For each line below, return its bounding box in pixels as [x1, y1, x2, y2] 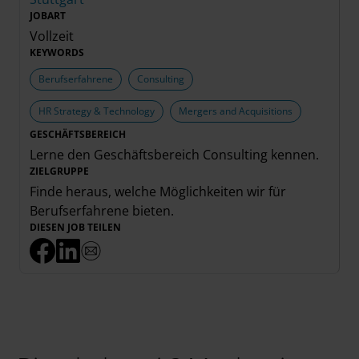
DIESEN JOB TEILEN [30, 220, 121, 234]
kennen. [271, 146, 319, 163]
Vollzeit [30, 27, 74, 45]
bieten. [129, 202, 174, 220]
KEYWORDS [30, 46, 84, 59]
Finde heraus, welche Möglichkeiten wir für [30, 183, 286, 200]
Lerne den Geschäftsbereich [30, 146, 203, 163]
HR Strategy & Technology [38, 104, 155, 118]
